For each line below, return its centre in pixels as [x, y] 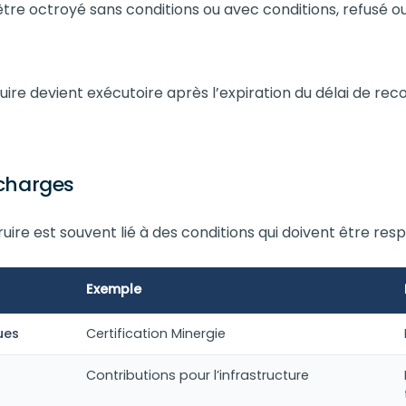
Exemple [114, 289]
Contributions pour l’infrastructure [198, 375]
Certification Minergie [156, 333]
